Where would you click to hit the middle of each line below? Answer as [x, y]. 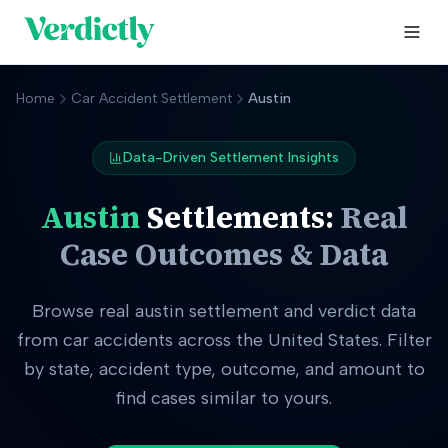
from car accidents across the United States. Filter [224, 340]
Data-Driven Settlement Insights [231, 157]
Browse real [83, 311]
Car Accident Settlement [151, 98]
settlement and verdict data [300, 311]
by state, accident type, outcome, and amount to [224, 369]
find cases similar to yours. [224, 398]
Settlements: [236, 217]
